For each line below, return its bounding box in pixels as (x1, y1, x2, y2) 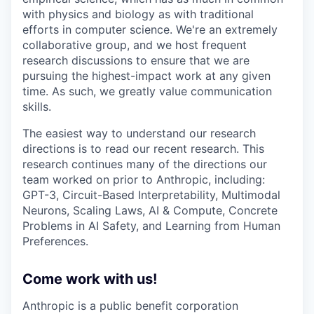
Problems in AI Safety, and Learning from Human (22, 219, 280, 233)
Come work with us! (22, 271, 157, 288)
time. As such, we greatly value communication (22, 84, 272, 99)
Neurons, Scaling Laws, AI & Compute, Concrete (22, 203, 278, 218)
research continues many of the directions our (22, 157, 267, 172)
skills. (22, 100, 51, 114)
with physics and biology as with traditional (22, 7, 254, 22)
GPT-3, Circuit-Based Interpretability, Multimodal (22, 188, 280, 203)
